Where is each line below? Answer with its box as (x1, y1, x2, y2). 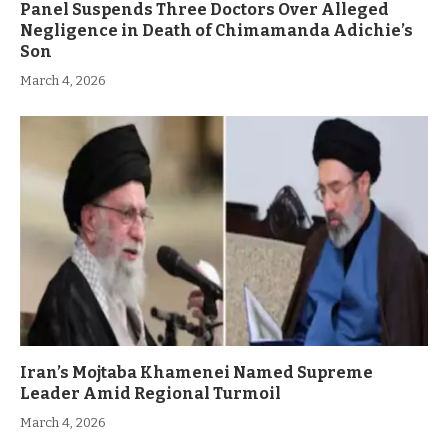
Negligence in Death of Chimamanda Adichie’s (20, 21, 413, 41)
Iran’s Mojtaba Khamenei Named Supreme (20, 362, 373, 382)
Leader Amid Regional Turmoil (20, 383, 281, 403)
